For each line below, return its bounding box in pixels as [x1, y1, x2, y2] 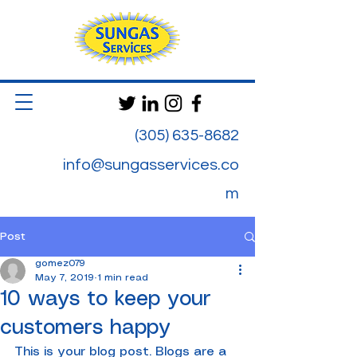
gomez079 [35, 259, 85, 268]
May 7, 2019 [35, 273, 94, 282]
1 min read [97, 273, 148, 282]
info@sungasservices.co [63, 157, 239, 173]
